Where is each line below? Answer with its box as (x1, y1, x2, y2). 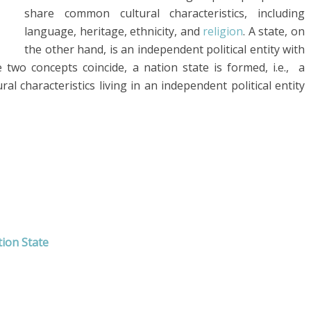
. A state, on (243, 24, 305, 39)
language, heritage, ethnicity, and (24, 24, 203, 39)
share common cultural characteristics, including (24, 6, 305, 21)
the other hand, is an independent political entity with (24, 42, 305, 57)
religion (203, 24, 244, 39)
